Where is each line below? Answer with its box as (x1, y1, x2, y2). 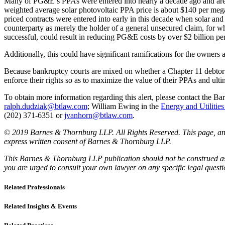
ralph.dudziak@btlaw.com (4, 101, 87, 110)
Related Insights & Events (4, 202, 77, 210)
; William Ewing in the (87, 101, 161, 110)
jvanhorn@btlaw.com (64, 110, 133, 120)
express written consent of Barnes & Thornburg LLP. (4, 137, 171, 146)
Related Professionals (4, 183, 65, 191)
